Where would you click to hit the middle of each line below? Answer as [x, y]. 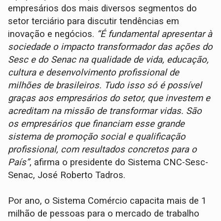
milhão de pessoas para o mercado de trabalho [104, 213]
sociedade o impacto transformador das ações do [110, 47]
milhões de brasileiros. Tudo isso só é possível [105, 85]
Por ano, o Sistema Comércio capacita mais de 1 [107, 201]
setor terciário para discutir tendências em [94, 21]
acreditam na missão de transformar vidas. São [105, 111]
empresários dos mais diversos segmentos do [103, 8]
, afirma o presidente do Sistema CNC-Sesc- [119, 162]
